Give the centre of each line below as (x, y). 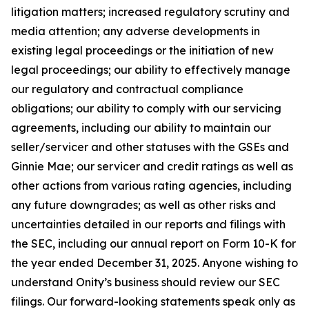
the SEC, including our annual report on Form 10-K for (153, 243)
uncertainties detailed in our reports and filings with (148, 224)
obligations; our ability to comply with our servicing (146, 108)
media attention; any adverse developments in (136, 31)
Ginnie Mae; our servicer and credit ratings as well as (152, 166)
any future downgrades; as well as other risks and (143, 205)
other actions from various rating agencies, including (151, 186)
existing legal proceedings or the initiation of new (142, 50)
